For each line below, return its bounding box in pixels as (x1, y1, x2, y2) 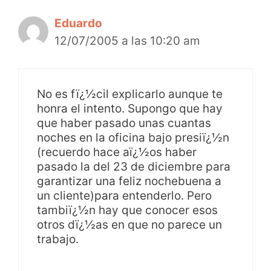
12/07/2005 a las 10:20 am (54, 33, 200, 48)
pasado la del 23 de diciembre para (37, 160, 230, 174)
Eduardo (54, 16, 102, 30)
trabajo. (37, 232, 79, 247)
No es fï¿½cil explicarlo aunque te (37, 87, 223, 102)
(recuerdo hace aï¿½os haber (37, 145, 197, 160)
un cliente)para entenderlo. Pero (37, 189, 212, 203)
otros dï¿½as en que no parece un (37, 218, 222, 232)
